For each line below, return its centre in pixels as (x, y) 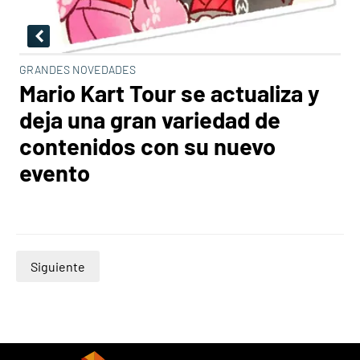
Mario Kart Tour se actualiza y (170, 93)
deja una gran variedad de (150, 119)
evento (55, 172)
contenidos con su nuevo (147, 146)
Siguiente (58, 266)
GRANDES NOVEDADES (78, 70)
